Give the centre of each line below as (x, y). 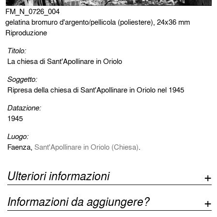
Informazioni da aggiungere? (79, 201)
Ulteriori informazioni (59, 176)
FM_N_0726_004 (33, 11)
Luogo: (18, 136)
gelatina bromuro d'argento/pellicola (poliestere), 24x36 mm (98, 22)
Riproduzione (26, 33)
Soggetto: (23, 79)
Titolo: (17, 51)
